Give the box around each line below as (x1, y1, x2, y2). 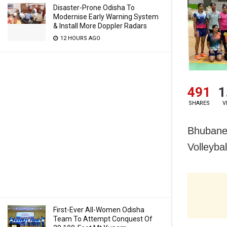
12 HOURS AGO (59, 35, 100, 42)
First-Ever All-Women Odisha (53, 206, 144, 214)
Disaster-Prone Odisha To (53, 4, 135, 12)
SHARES (188, 99, 210, 106)
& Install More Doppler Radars (53, 22, 147, 30)
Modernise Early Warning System (53, 13, 159, 21)
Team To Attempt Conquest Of (53, 215, 153, 223)
